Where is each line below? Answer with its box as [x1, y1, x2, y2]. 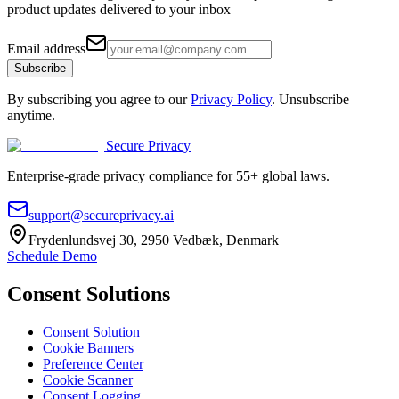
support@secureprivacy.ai [28, 208, 174, 224]
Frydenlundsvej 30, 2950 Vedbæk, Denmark [28, 232, 279, 248]
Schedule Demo [7, 248, 97, 265]
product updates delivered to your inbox [7, 2, 231, 18]
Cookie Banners [43, 340, 134, 356]
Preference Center [43, 356, 143, 372]
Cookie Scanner [43, 372, 133, 388]
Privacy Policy [191, 92, 272, 108]
